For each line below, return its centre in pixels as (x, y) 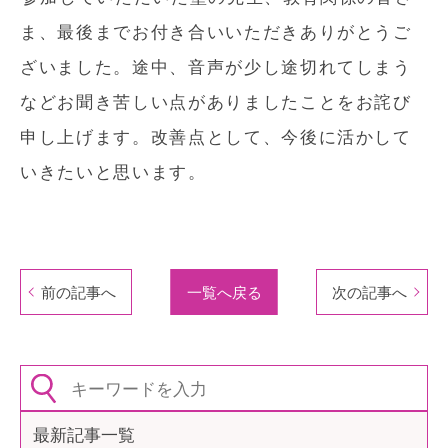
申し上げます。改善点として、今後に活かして (216, 136)
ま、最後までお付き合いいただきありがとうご (216, 31)
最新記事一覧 (84, 434)
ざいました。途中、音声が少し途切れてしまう (216, 66)
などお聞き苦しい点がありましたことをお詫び (216, 101)
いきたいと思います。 (113, 171)
